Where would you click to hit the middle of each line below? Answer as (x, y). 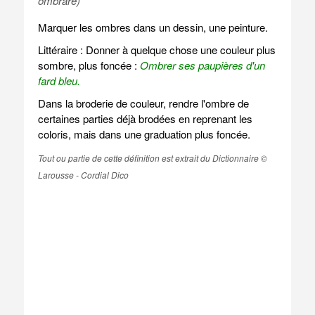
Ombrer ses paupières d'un (202, 65)
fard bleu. (59, 81)
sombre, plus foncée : (89, 65)
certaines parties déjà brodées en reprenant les (145, 118)
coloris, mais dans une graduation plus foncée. (144, 134)
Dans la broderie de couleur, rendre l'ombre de (143, 103)
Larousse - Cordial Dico (83, 175)
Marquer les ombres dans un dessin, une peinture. (153, 27)
